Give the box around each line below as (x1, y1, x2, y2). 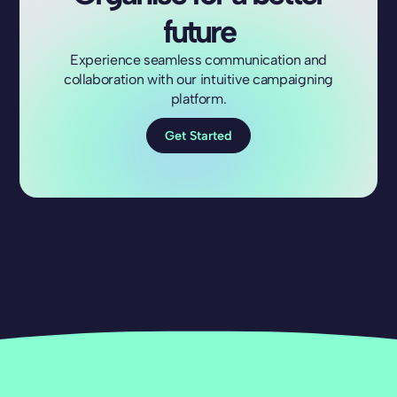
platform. (170, 90, 227, 108)
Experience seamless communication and (70, 51, 327, 69)
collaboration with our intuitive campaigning (63, 71, 334, 89)
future (162, 12, 235, 51)
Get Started (165, 127, 232, 144)
